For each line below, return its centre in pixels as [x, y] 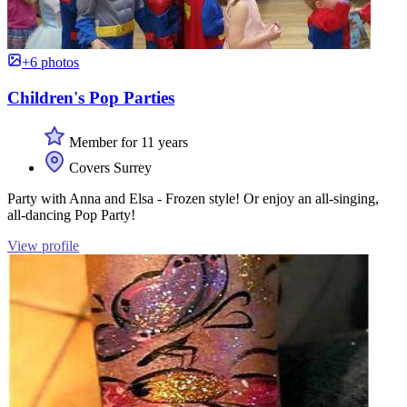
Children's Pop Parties [91, 98]
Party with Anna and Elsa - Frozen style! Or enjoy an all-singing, [193, 198]
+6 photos [50, 63]
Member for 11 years [127, 142]
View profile [43, 245]
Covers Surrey [109, 167]
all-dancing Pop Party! [71, 214]
